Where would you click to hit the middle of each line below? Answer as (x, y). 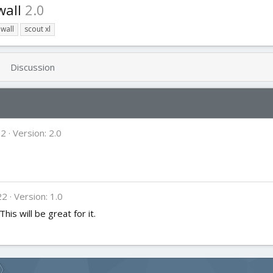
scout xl (37, 29)
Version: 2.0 (37, 133)
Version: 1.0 (39, 197)
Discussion (33, 67)
